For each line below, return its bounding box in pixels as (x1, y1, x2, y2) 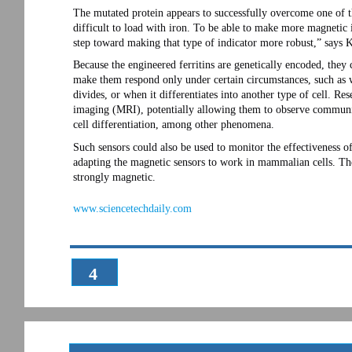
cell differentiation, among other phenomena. (73, 118, 274, 130)
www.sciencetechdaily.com (73, 202, 192, 214)
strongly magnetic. (73, 170, 156, 183)
